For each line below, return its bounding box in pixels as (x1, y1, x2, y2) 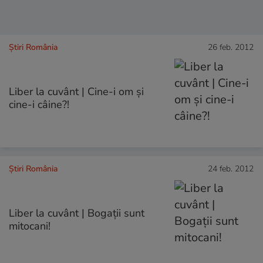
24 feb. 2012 (208, 163, 254, 175)
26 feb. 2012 (208, 42, 254, 53)
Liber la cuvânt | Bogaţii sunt (9, 206, 144, 221)
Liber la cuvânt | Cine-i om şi (9, 85, 144, 99)
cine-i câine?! (9, 97, 69, 112)
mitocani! (9, 219, 50, 234)
